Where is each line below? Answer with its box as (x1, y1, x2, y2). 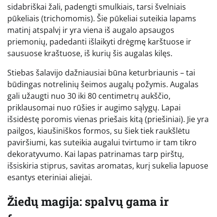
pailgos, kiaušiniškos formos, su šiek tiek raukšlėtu (7, 125, 190, 136)
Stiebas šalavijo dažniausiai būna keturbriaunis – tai (7, 67, 195, 78)
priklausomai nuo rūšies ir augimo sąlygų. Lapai (7, 102, 181, 113)
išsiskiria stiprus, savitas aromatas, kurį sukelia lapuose (7, 160, 208, 171)
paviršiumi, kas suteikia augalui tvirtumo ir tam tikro (7, 137, 197, 148)
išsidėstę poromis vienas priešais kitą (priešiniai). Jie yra (7, 113, 209, 124)
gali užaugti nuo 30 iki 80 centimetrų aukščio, (7, 90, 170, 101)
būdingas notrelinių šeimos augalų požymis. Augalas (7, 78, 199, 90)
